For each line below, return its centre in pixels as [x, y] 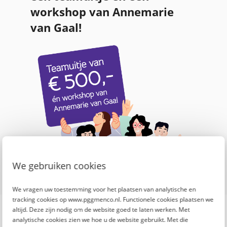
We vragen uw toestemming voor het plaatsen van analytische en [104, 189]
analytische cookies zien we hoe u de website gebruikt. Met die [100, 220]
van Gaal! [56, 27]
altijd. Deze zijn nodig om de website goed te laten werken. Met [101, 210]
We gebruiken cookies [59, 166]
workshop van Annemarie [102, 12]
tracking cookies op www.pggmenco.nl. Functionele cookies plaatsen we [113, 199]
